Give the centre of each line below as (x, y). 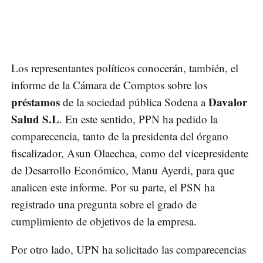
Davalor (228, 102)
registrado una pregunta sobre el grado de (104, 204)
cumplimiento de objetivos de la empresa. (104, 221)
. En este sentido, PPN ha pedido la (139, 119)
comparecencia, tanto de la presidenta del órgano (120, 136)
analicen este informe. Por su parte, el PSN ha (113, 187)
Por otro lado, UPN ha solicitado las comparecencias (129, 249)
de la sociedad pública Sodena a (134, 102)
